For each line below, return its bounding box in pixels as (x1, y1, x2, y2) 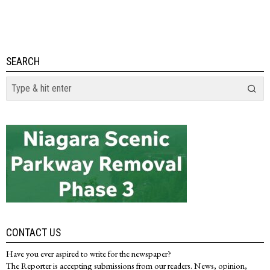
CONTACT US (6, 226, 61, 239)
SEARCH (6, 55, 40, 67)
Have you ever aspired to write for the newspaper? (6, 247, 171, 259)
